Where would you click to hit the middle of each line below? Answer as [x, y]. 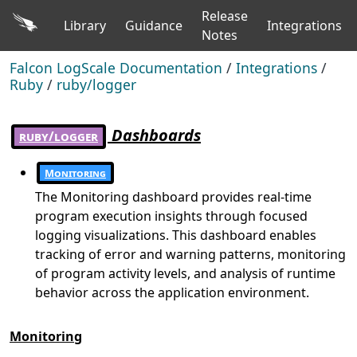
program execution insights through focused [171, 216]
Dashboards [154, 135]
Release [225, 16]
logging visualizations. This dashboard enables [176, 235]
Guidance [154, 25]
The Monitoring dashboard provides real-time [173, 197]
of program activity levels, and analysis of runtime [185, 274]
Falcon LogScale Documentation [116, 67]
